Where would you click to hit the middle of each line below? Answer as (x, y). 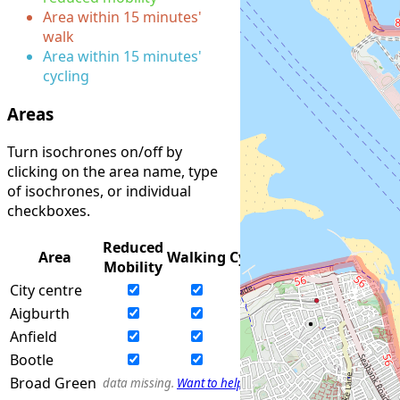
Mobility (133, 267)
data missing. (140, 383)
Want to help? (213, 383)
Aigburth (40, 313)
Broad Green (53, 383)
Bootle (32, 359)
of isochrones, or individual (99, 191)
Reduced (133, 247)
